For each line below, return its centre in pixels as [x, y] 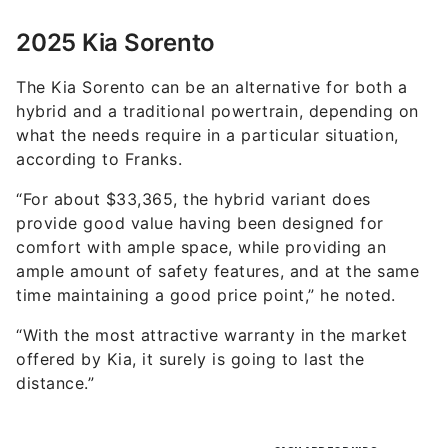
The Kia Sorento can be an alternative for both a [211, 51]
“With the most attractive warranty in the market [211, 299]
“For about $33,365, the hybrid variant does [193, 163]
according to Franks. [99, 123]
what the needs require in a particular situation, [207, 99]
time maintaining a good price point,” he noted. [206, 259]
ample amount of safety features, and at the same [217, 235]
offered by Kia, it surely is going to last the [190, 323]
